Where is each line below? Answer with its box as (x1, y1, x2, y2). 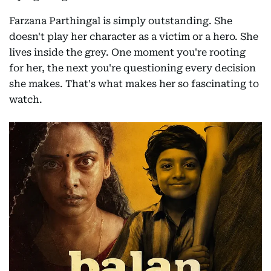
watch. (9, 94, 42, 106)
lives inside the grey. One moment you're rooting (9, 47, 246, 59)
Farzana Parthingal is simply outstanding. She (9, 15, 232, 27)
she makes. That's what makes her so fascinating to (9, 78, 259, 90)
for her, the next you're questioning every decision (9, 62, 256, 74)
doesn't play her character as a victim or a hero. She (9, 31, 258, 43)
